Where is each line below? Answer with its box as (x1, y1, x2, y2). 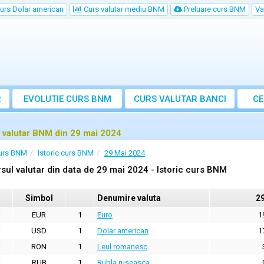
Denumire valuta (97, 193, 161, 203)
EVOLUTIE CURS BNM (23, 94, 111, 105)
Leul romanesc (97, 242, 147, 252)
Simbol (25, 193, 53, 203)
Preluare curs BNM (182, 5, 246, 14)
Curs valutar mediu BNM (82, 5, 164, 14)
